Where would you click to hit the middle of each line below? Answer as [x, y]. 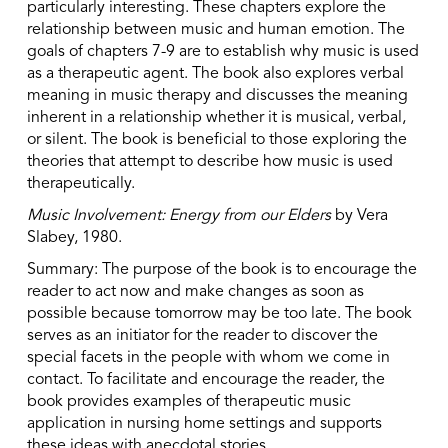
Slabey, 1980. [74, 238]
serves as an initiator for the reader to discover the [202, 336]
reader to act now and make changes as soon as [195, 292]
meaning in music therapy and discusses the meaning [217, 96]
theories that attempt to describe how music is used [209, 162]
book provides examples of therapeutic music [188, 402]
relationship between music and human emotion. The [215, 30]
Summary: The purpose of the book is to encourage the [221, 270]
